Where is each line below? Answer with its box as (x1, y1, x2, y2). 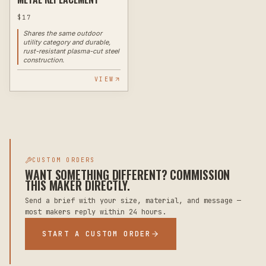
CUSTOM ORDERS (32, 156, 96, 164)
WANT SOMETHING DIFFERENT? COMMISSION (25, 166, 230, 183)
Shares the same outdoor (23, 28, 102, 37)
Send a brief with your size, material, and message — (25, 196, 241, 205)
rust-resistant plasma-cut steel (23, 46, 119, 55)
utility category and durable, (23, 37, 110, 46)
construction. (23, 55, 64, 64)
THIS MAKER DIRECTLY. (25, 176, 130, 194)
